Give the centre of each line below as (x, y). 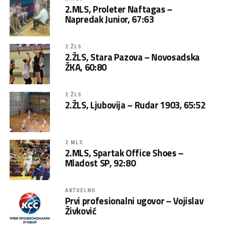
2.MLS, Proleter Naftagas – (119, 9)
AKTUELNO (80, 191)
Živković (80, 211)
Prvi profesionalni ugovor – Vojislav (134, 201)
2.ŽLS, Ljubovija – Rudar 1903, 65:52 (135, 105)
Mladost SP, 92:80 (100, 163)
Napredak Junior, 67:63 (109, 19)
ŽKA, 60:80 (86, 67)
